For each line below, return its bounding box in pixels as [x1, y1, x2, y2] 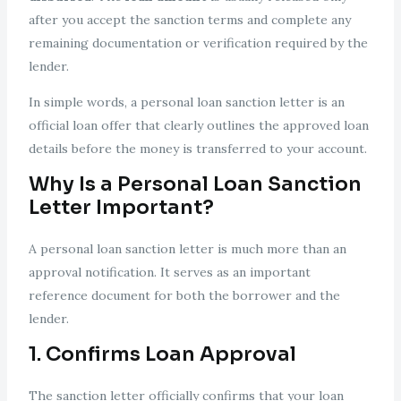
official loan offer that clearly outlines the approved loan [28, 117, 369, 134]
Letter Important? [28, 195, 214, 220]
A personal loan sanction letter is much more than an [28, 241, 346, 258]
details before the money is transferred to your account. [28, 141, 367, 158]
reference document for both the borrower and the [28, 287, 340, 304]
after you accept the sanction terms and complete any [28, 12, 351, 29]
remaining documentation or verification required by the [28, 35, 368, 52]
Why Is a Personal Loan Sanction [28, 172, 362, 197]
